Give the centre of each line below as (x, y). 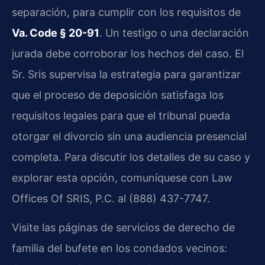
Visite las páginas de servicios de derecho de (123, 228)
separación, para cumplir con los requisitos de (126, 12)
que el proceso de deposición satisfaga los (118, 95)
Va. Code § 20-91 (56, 33)
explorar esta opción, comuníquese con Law (122, 177)
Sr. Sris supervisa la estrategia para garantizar (126, 74)
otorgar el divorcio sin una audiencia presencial (129, 136)
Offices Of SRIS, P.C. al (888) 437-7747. (111, 198)
